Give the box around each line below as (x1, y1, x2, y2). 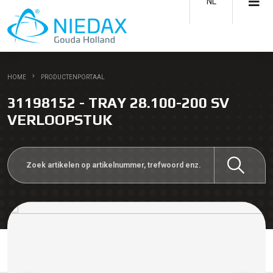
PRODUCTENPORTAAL (41, 74, 105, 80)
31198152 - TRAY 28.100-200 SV (7, 94, 229, 111)
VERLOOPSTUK (7, 112, 112, 128)
